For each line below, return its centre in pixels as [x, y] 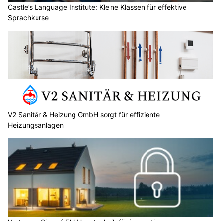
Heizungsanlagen [36, 125]
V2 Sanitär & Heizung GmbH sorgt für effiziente [84, 114]
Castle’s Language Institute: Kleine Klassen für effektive [97, 7]
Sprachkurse [28, 18]
